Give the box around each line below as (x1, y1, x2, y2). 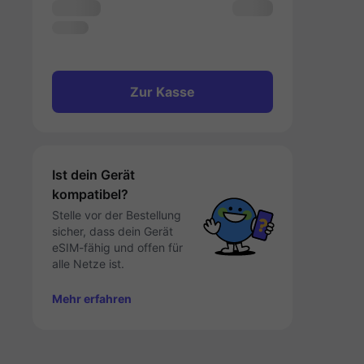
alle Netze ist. (52, 257, 124, 271)
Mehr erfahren (52, 291, 132, 305)
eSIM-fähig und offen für (52, 240, 183, 254)
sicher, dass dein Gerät (52, 224, 173, 238)
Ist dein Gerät (52, 167, 135, 183)
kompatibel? (52, 186, 128, 202)
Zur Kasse (130, 84, 195, 100)
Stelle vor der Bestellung (52, 208, 181, 222)
